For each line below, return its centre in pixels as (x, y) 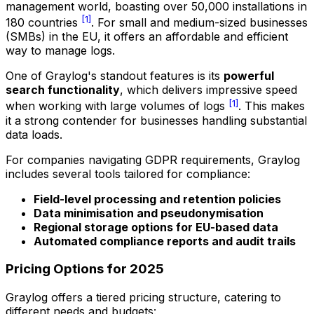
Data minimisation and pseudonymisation (149, 213)
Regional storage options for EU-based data (156, 227)
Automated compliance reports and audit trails (165, 241)
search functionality (63, 90)
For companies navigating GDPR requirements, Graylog (153, 159)
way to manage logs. (60, 51)
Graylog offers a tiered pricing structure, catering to (143, 298)
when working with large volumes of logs (117, 106)
